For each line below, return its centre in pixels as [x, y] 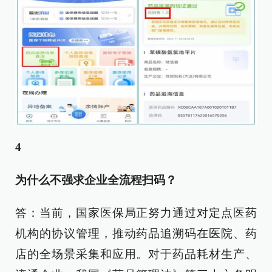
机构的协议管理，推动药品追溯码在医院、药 [136, 234]
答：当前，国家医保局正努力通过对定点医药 [136, 213]
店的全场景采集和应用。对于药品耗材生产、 [136, 254]
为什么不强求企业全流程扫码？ [96, 180]
